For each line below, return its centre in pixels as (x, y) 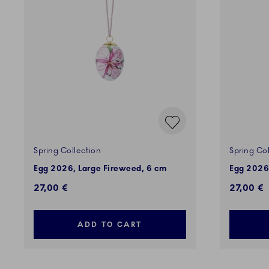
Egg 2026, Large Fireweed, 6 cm (101, 169)
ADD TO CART (110, 225)
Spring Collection (68, 151)
